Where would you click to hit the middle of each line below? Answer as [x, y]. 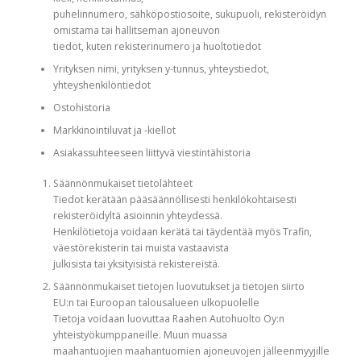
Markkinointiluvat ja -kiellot [114, 130]
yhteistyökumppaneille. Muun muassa [140, 335]
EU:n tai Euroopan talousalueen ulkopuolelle [156, 303]
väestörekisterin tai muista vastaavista [141, 248]
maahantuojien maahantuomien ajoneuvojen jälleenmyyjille [191, 351]
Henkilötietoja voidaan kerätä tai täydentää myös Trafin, [182, 232]
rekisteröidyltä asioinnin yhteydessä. [137, 216]
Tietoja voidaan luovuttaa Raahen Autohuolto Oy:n [168, 319]
